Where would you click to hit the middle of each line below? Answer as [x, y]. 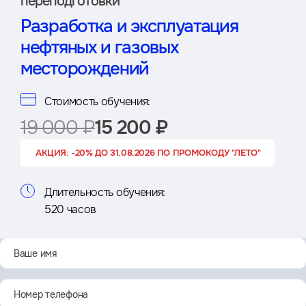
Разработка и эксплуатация [129, 27]
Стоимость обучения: [97, 102]
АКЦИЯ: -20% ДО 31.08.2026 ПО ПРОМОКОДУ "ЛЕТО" [148, 153]
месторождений [85, 69]
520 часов [71, 210]
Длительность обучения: [105, 193]
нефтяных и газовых [100, 48]
